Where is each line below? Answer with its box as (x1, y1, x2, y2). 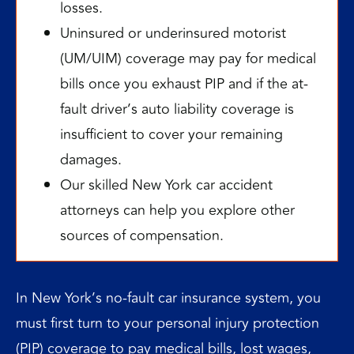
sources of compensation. (60, 224, 224, 247)
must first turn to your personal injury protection (16, 312, 319, 334)
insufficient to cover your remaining (60, 123, 283, 145)
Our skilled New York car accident (60, 174, 273, 196)
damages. (60, 149, 122, 171)
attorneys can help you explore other (60, 199, 295, 221)
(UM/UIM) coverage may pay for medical (60, 47, 316, 70)
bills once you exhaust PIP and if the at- (60, 73, 308, 95)
